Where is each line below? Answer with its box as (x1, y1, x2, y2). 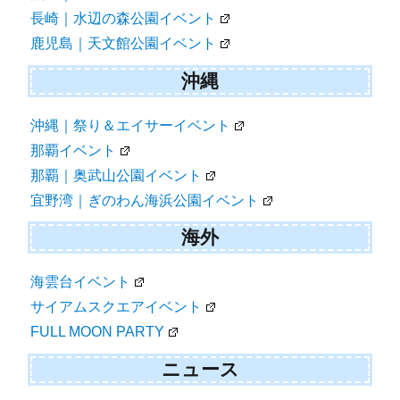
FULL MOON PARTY (30, 324, 165, 340)
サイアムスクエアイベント (30, 299, 203, 315)
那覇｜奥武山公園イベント (30, 167, 203, 183)
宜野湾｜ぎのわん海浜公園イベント (30, 192, 260, 208)
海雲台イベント (30, 274, 131, 290)
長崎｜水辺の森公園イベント (30, 11, 217, 27)
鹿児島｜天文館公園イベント (30, 36, 217, 52)
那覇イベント (30, 142, 117, 158)
